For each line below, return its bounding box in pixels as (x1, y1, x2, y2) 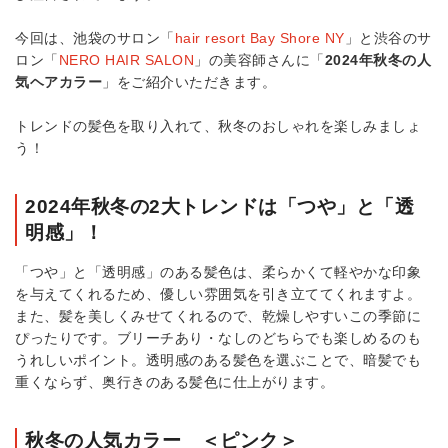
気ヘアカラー (15, 74, 102, 91)
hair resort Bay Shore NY (174, 30, 345, 47)
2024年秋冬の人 (324, 52, 431, 69)
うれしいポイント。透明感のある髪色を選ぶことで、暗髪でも (15, 352, 421, 369)
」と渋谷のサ (344, 30, 432, 47)
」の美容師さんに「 (194, 52, 325, 69)
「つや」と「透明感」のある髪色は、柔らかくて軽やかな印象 (15, 264, 421, 281)
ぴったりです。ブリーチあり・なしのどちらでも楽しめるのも (15, 330, 421, 347)
